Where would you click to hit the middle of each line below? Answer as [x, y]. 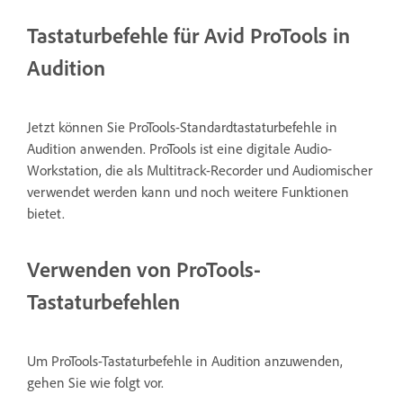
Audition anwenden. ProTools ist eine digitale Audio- [179, 148]
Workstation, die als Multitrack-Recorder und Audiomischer [200, 170]
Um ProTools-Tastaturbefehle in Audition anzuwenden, [185, 360]
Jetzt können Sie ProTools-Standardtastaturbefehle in [182, 126]
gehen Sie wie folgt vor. [95, 382]
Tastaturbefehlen [103, 301]
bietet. [46, 213]
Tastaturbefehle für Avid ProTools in [188, 35]
